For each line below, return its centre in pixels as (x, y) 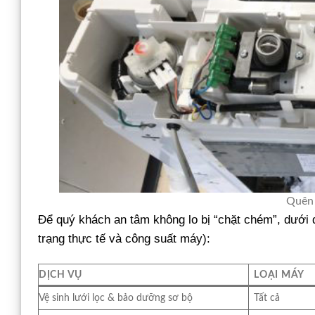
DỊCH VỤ (61, 275)
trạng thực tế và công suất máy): (124, 239)
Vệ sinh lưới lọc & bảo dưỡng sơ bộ (116, 298)
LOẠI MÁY (279, 275)
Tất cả (267, 298)
